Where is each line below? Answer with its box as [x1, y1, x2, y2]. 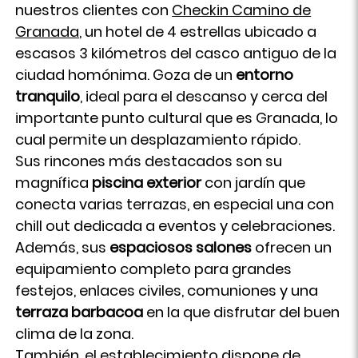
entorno [236, 65, 294, 85]
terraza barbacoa [15, 302, 144, 322]
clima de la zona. [15, 324, 134, 344]
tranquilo [15, 86, 81, 106]
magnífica [15, 173, 93, 193]
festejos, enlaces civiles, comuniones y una [15, 280, 319, 300]
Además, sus [15, 237, 110, 257]
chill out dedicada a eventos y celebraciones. [15, 216, 336, 236]
